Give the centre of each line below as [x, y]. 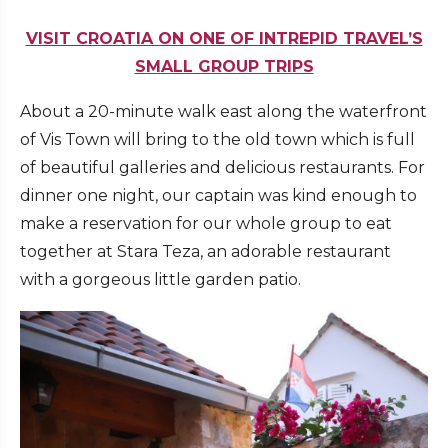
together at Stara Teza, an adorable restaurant [205, 252]
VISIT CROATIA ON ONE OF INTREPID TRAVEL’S [224, 39]
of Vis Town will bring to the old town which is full [217, 140]
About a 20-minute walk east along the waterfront [223, 112]
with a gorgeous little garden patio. [160, 280]
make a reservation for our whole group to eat [206, 224]
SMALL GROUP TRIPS [224, 67]
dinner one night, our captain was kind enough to [218, 196]
